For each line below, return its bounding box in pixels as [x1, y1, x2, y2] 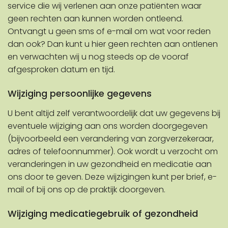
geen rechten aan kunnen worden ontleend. [8, 13, 183, 25]
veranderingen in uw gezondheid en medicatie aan [8, 158, 212, 170]
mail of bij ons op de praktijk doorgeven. [8, 184, 165, 196]
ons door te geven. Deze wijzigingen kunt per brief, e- [8, 171, 217, 183]
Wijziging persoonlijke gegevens [8, 88, 152, 100]
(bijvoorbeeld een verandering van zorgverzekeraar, [8, 133, 214, 145]
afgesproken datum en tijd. [8, 64, 115, 76]
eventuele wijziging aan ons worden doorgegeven [8, 120, 208, 132]
